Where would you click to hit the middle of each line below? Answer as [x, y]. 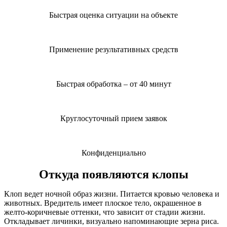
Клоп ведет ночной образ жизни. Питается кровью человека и [112, 194]
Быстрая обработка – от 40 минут [113, 84]
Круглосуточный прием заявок [113, 119]
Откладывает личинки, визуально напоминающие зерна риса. [111, 221]
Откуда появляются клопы [113, 175]
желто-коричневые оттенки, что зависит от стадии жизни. [105, 212]
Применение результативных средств [113, 50]
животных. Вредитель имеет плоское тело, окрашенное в [103, 203]
